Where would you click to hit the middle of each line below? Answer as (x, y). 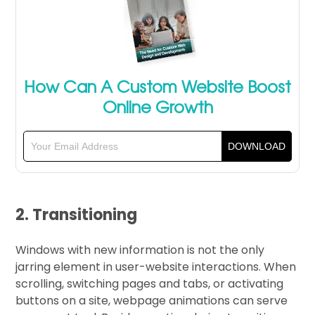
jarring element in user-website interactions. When (156, 266)
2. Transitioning (77, 214)
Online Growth (157, 106)
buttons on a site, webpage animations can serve (152, 300)
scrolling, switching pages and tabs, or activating (150, 283)
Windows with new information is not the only (140, 250)
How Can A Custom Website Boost (157, 85)
